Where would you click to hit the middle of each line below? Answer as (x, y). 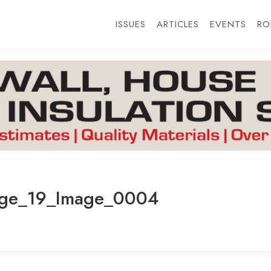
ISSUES (130, 24)
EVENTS (228, 24)
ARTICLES (178, 24)
